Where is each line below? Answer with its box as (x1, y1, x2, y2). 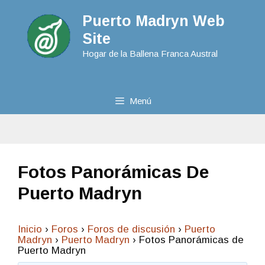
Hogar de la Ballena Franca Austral (82, 49, 218, 59)
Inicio (18, 223, 42, 235)
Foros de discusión (88, 223, 175, 235)
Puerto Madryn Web (82, 12, 225, 29)
